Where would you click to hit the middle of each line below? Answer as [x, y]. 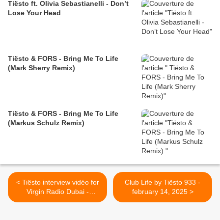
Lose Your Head [34, 13]
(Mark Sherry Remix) [41, 68]
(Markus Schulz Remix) [46, 123]
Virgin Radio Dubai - [57, 192]
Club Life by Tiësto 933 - [163, 182]
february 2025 [57, 201]
